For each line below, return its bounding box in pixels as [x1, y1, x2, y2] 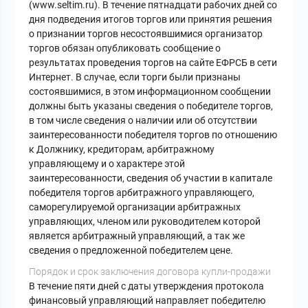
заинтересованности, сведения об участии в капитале [29, 173, 273, 184]
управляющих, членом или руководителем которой [29, 216, 261, 228]
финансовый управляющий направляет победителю [29, 295, 266, 307]
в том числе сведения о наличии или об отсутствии [29, 115, 258, 126]
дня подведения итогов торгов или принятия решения [29, 14, 273, 25]
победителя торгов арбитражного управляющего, [29, 187, 255, 199]
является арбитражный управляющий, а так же [29, 230, 245, 242]
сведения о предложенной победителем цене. [29, 245, 234, 256]
